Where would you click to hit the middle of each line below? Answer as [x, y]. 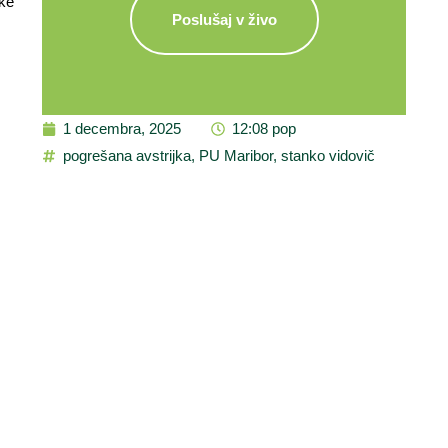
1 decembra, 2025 [122, 128]
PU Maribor [236, 155]
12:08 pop [264, 128]
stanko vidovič [328, 155]
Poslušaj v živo [224, 19]
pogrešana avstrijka [127, 155]
